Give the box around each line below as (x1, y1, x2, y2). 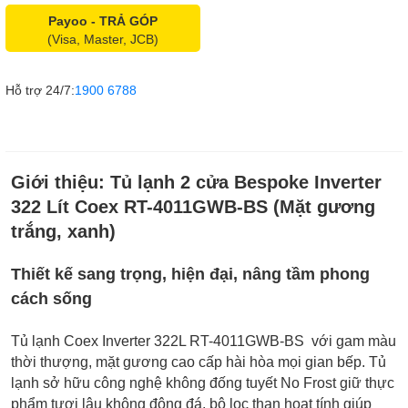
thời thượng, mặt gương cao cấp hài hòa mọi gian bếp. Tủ (11, 354, 386, 371)
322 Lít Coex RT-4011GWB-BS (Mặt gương (11, 197, 375, 218)
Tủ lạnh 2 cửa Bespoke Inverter (110, 172, 382, 193)
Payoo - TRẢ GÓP (47, 14, 158, 29)
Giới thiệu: (11, 172, 110, 193)
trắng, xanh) (11, 221, 116, 242)
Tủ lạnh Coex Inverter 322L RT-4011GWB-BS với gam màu (11, 333, 396, 350)
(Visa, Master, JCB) (46, 32, 158, 47)
